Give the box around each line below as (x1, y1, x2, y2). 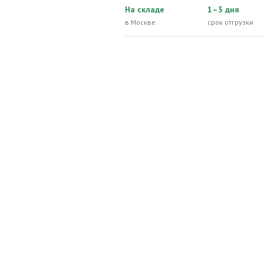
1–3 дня (207, 4, 239, 15)
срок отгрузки (207, 18, 253, 27)
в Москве (125, 18, 156, 27)
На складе (125, 4, 164, 15)
